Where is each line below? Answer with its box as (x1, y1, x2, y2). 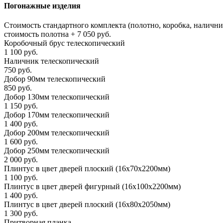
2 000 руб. (4, 155, 38, 164)
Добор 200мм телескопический (4, 128, 110, 137)
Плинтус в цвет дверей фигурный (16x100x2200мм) (4, 182, 181, 191)
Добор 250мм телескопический (4, 146, 110, 155)
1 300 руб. (4, 209, 38, 218)
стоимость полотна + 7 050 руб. (4, 30, 111, 39)
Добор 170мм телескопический (4, 111, 110, 119)
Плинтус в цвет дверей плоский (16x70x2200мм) (4, 164, 170, 173)
